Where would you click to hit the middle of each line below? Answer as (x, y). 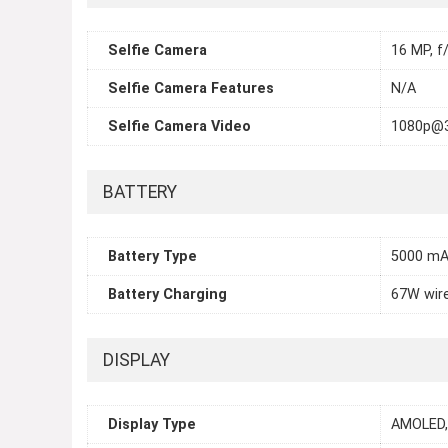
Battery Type (152, 257)
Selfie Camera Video (179, 127)
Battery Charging (167, 295)
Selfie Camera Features (191, 89)
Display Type (152, 425)
